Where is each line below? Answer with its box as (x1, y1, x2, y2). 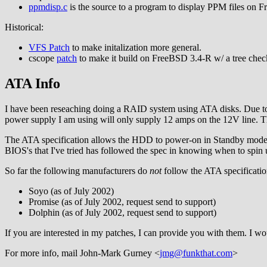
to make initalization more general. (70, 42, 201, 52)
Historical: (5, 21, 44, 32)
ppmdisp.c (29, 1, 67, 12)
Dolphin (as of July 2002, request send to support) (29, 207, 216, 218)
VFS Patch (29, 42, 70, 52)
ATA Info (5, 75, 60, 91)
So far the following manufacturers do (5, 165, 150, 176)
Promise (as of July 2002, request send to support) (29, 196, 216, 207)
